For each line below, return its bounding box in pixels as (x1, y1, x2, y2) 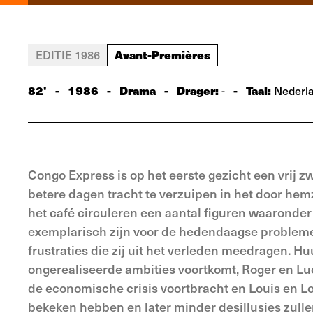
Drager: (177, 82, 221, 99)
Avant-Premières (115, 46, 210, 63)
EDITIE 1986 (36, 47, 100, 62)
